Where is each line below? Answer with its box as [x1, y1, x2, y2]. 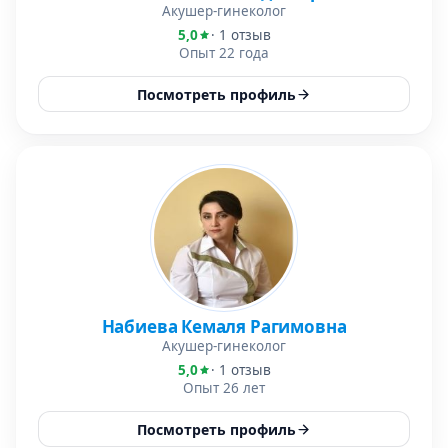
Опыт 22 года [179, 44, 269, 62]
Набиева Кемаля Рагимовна [101, 315, 347, 338]
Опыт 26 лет [183, 379, 265, 397]
